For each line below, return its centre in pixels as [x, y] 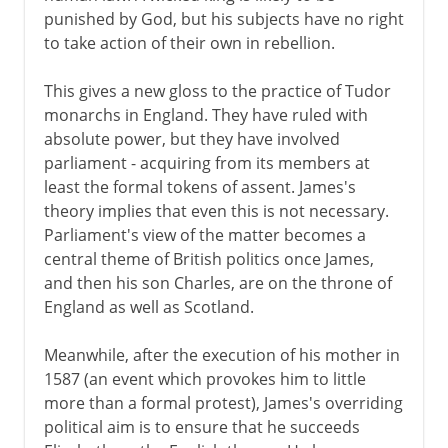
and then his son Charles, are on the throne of [217, 282]
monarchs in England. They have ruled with [205, 114]
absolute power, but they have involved [191, 138]
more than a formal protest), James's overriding [223, 402]
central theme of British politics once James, [208, 258]
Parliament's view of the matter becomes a [204, 234]
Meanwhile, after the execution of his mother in [221, 354]
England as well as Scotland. [148, 306]
